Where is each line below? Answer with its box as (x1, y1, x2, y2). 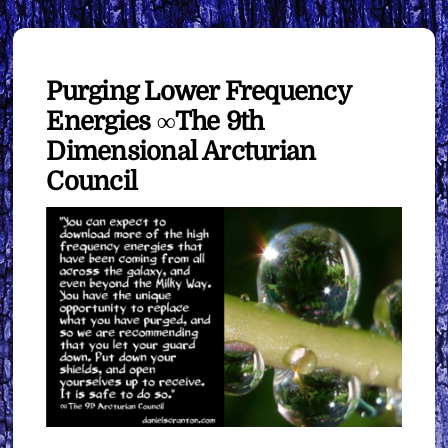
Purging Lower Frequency (46, 76, 350, 106)
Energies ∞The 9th (46, 106, 264, 136)
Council (46, 166, 138, 196)
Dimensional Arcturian (46, 136, 316, 166)
